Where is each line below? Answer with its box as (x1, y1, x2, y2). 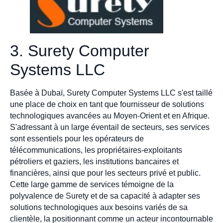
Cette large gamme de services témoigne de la (10, 180, 174, 189)
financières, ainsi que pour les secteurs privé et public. (10, 168, 201, 177)
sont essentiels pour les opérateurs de (10, 134, 144, 143)
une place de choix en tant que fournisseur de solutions (10, 100, 204, 109)
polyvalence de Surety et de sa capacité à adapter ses (10, 191, 200, 200)
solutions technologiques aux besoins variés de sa (10, 203, 188, 212)
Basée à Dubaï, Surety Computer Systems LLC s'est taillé (10, 88, 213, 97)
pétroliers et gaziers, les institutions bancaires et (10, 157, 179, 166)
